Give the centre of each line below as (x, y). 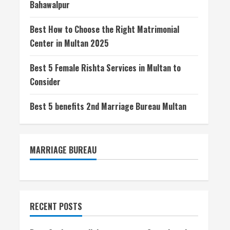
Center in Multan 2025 (69, 43)
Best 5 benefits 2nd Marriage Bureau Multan (108, 106)
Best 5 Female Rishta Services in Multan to (105, 68)
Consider (45, 82)
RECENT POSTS (56, 206)
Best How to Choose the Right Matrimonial (104, 29)
